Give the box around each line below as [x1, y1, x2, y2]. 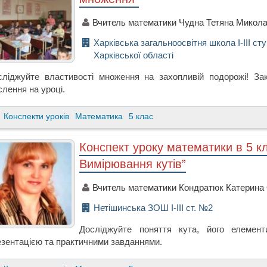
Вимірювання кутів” [79, 157, 187, 171]
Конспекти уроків [4, 111, 70, 121]
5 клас [129, 111, 154, 121]
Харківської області [94, 50, 174, 61]
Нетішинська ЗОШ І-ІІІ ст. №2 [94, 203, 213, 213]
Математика [75, 111, 123, 121]
